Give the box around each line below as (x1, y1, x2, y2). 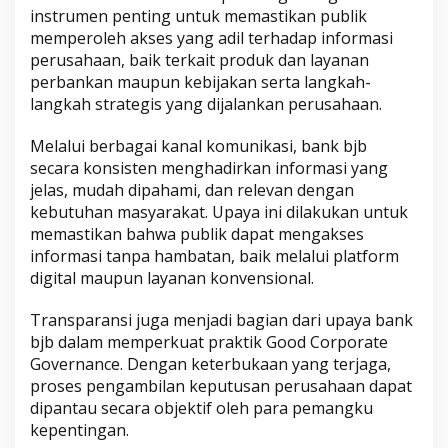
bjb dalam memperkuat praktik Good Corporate (30, 330, 388, 353)
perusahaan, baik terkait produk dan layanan (30, 48, 369, 71)
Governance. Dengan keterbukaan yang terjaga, (30, 352, 391, 375)
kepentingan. (30, 418, 129, 441)
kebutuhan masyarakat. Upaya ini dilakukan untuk (30, 200, 408, 223)
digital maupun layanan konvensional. (30, 266, 314, 289)
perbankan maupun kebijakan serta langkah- (30, 70, 371, 93)
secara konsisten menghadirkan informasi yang (30, 156, 388, 179)
